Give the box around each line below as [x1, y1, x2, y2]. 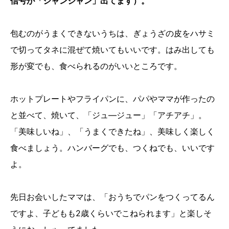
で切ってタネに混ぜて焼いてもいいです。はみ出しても [10, 44, 215, 55]
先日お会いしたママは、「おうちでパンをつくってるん [10, 191, 215, 202]
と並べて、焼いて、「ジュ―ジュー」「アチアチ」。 [10, 109, 207, 120]
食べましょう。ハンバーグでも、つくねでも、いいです [10, 142, 215, 153]
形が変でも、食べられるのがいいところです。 [10, 60, 182, 71]
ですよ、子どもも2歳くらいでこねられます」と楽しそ [10, 208, 212, 218]
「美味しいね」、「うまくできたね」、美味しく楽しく [10, 126, 215, 136]
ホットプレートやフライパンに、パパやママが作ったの [10, 93, 215, 104]
